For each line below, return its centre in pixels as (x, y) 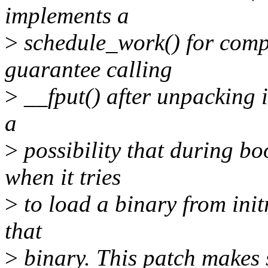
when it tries (63, 177)
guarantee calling (89, 69)
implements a (67, 16)
